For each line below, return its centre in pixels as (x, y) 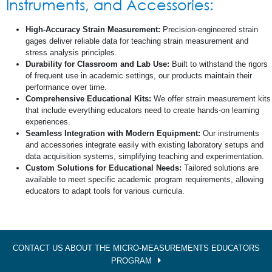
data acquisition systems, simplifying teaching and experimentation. (145, 156)
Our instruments (231, 133)
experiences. (48, 121)
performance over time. (66, 87)
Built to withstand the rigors (220, 64)
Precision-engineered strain (210, 29)
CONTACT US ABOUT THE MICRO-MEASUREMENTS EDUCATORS (136, 248)
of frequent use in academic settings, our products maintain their (139, 75)
